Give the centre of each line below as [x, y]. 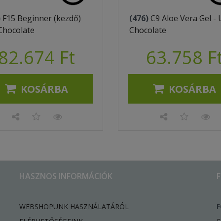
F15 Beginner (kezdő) [42, 18]
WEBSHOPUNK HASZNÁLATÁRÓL [74, 206]
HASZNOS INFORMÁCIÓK [66, 176]
